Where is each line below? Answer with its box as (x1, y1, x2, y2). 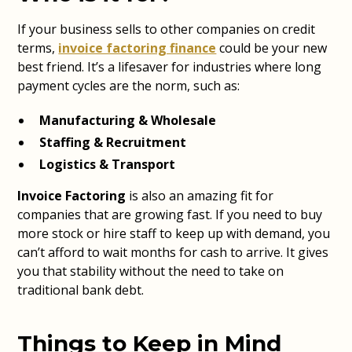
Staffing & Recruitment (39, 134, 187, 151)
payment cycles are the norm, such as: (17, 77, 240, 94)
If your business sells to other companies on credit (17, 20, 316, 38)
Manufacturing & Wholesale (39, 112, 217, 129)
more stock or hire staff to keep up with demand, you (17, 225, 331, 242)
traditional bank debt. (17, 281, 145, 299)
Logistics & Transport (39, 156, 176, 173)
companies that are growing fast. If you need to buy (17, 206, 323, 223)
